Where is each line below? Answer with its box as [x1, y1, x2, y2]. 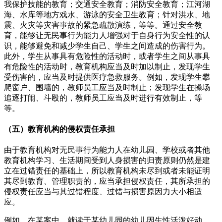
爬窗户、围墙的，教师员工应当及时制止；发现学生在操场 [4, 83, 210, 92]
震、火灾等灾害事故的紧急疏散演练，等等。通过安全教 [4, 20, 202, 29]
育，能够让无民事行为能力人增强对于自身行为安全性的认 [4, 31, 210, 40]
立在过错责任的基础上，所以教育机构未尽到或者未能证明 [4, 166, 210, 175]
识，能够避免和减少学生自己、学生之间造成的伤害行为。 [4, 41, 210, 50]
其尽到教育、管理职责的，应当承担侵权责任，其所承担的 [4, 177, 210, 186]
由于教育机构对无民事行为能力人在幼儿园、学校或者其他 [4, 146, 210, 155]
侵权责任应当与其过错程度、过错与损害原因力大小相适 [4, 187, 202, 196]
